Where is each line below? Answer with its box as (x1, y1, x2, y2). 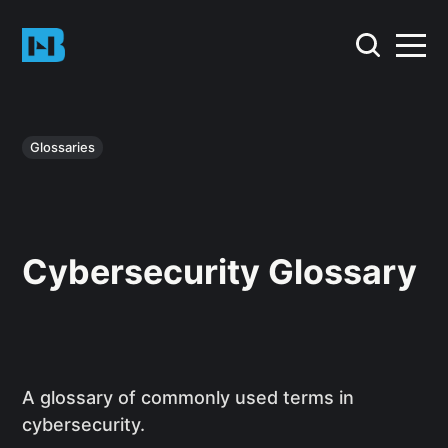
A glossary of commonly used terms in (22, 387, 355, 409)
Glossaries (30, 138, 96, 155)
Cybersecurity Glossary (22, 250, 418, 292)
